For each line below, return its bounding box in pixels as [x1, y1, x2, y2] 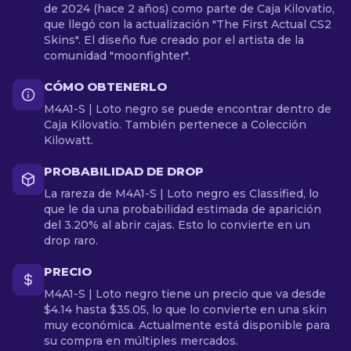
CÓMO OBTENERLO [44, 79, 167, 94]
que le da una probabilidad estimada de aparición [44, 202, 321, 216]
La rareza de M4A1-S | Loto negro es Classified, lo [44, 186, 319, 201]
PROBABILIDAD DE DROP [44, 164, 204, 179]
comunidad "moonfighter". [44, 49, 190, 63]
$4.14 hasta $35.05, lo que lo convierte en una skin [44, 302, 327, 317]
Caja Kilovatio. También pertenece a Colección [44, 118, 306, 132]
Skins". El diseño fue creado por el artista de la [44, 33, 304, 47]
